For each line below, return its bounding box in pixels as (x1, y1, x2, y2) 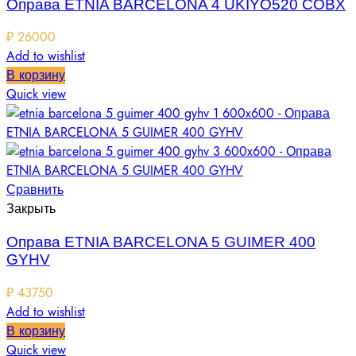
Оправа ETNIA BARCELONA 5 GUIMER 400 (6, 233, 315, 250)
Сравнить (6, 181, 64, 199)
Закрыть (6, 200, 56, 219)
